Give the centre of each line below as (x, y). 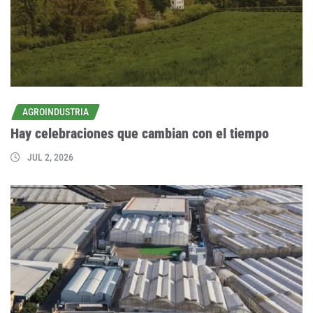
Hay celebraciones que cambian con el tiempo (140, 134)
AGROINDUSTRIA (56, 111)
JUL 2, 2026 (50, 158)
